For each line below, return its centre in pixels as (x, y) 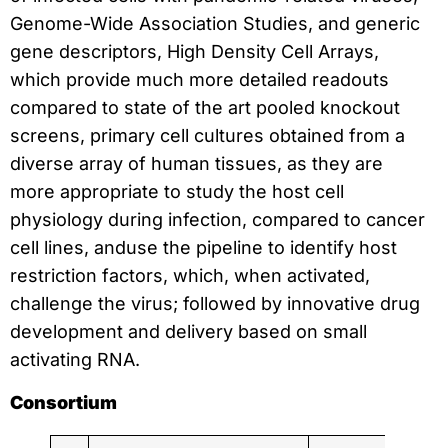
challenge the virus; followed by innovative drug (215, 304)
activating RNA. (75, 360)
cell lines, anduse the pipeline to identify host (203, 248)
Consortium (63, 402)
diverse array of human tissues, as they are (196, 164)
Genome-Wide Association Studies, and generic (215, 24)
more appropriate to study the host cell (177, 192)
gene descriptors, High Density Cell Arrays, (194, 52)
